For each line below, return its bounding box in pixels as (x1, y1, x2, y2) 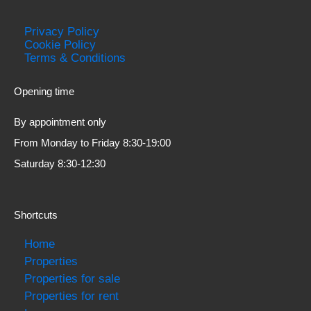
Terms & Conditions (24, 51, 126, 64)
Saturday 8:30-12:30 (14, 158, 106, 169)
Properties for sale (24, 272, 120, 285)
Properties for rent (24, 289, 119, 302)
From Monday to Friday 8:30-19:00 (14, 137, 262, 149)
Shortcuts (14, 209, 58, 221)
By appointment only (14, 116, 276, 128)
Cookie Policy (24, 38, 96, 51)
